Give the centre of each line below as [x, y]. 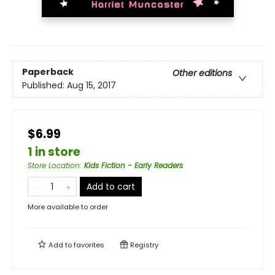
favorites [89, 245]
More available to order [68, 207]
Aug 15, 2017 [91, 86]
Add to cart [111, 186]
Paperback [48, 72]
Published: [45, 86]
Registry [143, 245]
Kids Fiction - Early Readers [134, 165]
